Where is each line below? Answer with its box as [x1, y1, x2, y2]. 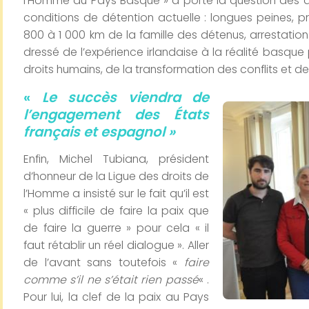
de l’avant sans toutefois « [23, 255, 184, 270]
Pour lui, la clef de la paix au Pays [23, 289, 209, 305]
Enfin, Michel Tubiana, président [23, 151, 209, 167]
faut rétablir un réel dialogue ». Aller [23, 237, 209, 253]
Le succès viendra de [41, 88, 209, 107]
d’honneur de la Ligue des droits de [23, 168, 209, 184]
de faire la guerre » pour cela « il [23, 220, 209, 236]
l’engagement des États [23, 105, 209, 124]
